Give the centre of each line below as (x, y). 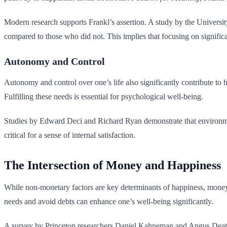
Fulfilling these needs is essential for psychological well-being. (104, 96)
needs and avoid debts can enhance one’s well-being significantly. (109, 201)
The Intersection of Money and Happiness (112, 165)
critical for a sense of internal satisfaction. (70, 135)
